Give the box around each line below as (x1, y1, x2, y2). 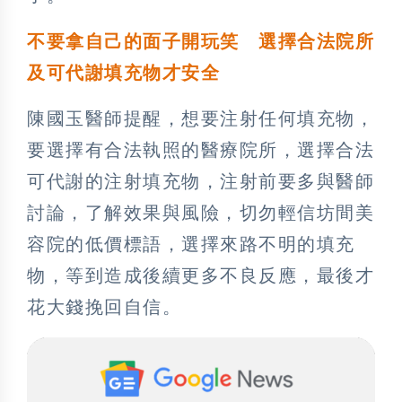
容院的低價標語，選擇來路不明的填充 (27, 234, 355, 255)
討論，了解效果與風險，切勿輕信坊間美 (27, 203, 374, 223)
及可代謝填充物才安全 (27, 63, 220, 83)
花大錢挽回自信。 (27, 297, 181, 318)
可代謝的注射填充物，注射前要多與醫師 (27, 171, 374, 192)
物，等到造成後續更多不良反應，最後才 (27, 266, 374, 286)
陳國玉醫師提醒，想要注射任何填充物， (27, 109, 374, 129)
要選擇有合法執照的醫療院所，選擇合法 (27, 140, 374, 161)
